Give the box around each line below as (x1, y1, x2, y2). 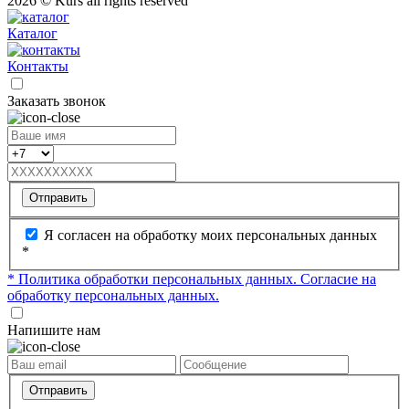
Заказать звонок (7, 92, 106, 109)
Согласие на (300, 270, 376, 287)
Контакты (7, 58, 68, 74)
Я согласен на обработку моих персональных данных (44, 226, 377, 243)
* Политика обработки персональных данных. (7, 270, 300, 287)
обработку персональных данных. (7, 287, 219, 303)
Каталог (7, 25, 58, 41)
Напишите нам (7, 321, 100, 338)
